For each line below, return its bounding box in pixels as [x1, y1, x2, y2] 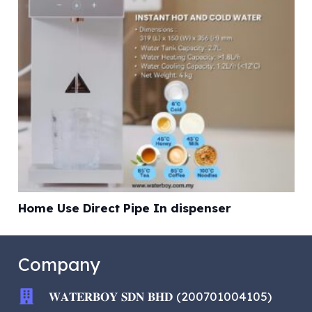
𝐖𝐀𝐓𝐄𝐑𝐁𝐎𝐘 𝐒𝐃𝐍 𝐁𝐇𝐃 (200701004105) [49, 288, 272, 304]
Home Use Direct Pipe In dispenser [17, 201, 231, 216]
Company [17, 252, 100, 275]
